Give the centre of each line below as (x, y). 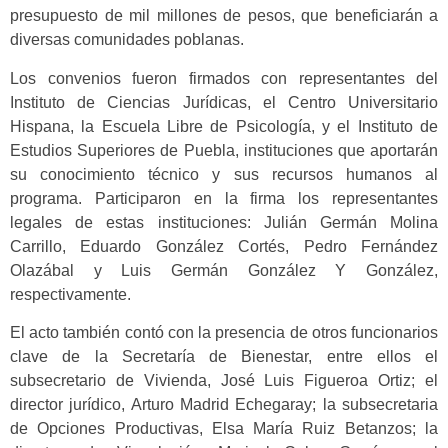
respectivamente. (70, 294)
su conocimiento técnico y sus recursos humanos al (224, 174)
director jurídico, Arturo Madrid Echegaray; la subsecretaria (224, 405)
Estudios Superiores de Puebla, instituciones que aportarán (224, 150)
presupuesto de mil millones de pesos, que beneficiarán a (224, 16)
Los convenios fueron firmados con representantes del (224, 78)
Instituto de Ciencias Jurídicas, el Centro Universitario (224, 102)
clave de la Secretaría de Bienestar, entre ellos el (224, 357)
